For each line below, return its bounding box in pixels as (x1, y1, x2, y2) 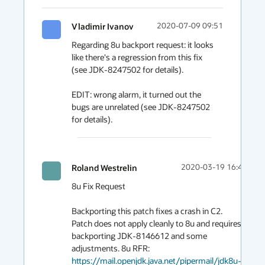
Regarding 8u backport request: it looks (72, 39, 214, 50)
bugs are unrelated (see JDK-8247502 (72, 101, 210, 112)
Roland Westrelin (72, 162, 137, 173)
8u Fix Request (72, 180, 125, 192)
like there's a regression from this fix (72, 51, 202, 63)
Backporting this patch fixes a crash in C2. (72, 205, 222, 216)
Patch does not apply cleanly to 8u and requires (72, 218, 241, 229)
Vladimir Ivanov (72, 21, 134, 32)
